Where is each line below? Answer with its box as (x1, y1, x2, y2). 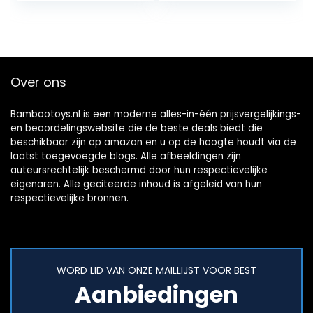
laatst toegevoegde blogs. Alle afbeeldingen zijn (10, 150, 241, 163)
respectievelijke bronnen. (10, 191, 129, 205)
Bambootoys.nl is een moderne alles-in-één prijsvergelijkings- (10, 108, 301, 122)
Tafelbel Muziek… (27, 17, 119, 34)
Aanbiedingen (75, 279, 238, 311)
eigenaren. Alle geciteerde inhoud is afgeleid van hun (10, 177, 262, 191)
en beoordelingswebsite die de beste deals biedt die (10, 122, 263, 136)
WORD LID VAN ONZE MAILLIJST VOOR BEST (57, 263, 256, 278)
